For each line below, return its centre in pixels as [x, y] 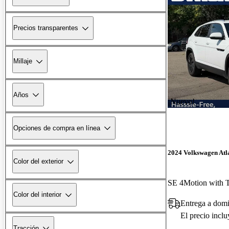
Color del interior [37, 195]
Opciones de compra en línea [57, 128]
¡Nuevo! [181, 101]
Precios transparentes [46, 28]
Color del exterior [38, 162]
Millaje [23, 61]
